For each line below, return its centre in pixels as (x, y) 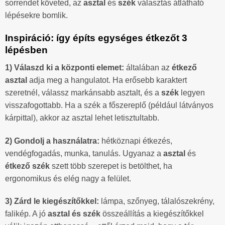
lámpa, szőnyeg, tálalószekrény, (157, 201)
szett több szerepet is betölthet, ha (111, 166)
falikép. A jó (26, 214)
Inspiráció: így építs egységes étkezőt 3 (96, 38)
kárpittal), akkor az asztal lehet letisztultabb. (82, 118)
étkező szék (27, 166)
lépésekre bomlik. (36, 16)
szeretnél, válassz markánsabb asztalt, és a (83, 92)
